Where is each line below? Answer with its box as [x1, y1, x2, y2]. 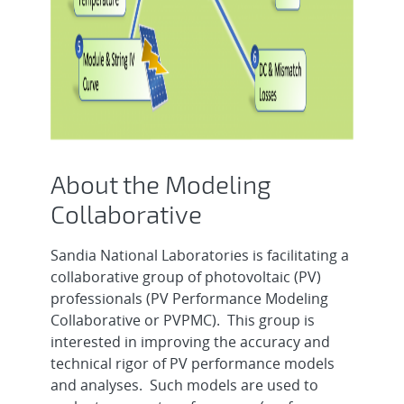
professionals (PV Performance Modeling [50, 288, 328, 308]
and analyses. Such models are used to [50, 374, 318, 395]
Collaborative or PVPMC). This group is [50, 309, 315, 330]
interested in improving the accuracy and [50, 331, 330, 352]
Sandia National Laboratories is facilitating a [50, 244, 349, 265]
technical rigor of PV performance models [50, 353, 335, 373]
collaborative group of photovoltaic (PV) [50, 266, 321, 287]
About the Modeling [50, 169, 271, 199]
